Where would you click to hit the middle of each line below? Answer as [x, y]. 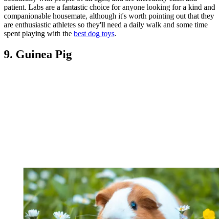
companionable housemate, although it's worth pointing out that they [109, 16]
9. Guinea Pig [38, 54]
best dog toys [94, 33]
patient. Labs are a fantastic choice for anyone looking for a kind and [109, 7]
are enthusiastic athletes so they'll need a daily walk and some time [106, 24]
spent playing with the [39, 33]
